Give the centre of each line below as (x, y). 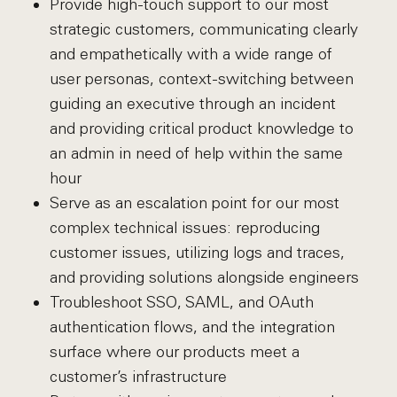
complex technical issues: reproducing (184, 228)
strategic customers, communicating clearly (203, 29)
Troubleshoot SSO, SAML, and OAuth (181, 302)
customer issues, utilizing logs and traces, (197, 253)
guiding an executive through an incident (192, 104)
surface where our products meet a (174, 352)
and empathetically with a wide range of (191, 54)
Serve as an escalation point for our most (194, 203)
